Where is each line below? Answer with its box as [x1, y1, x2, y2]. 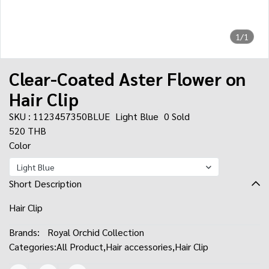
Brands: [9, 226, 40, 238]
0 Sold [164, 110, 190, 122]
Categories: [9, 240, 56, 253]
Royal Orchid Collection [47, 226, 144, 238]
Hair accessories [106, 240, 172, 253]
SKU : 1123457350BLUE [9, 110, 110, 122]
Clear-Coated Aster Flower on [9, 67, 246, 90]
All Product [56, 240, 103, 253]
